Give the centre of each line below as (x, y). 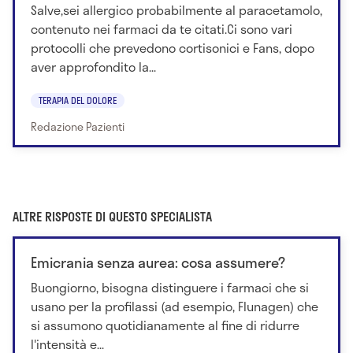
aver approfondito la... (93, 66)
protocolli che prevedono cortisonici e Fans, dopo (173, 47)
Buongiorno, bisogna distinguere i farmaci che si (170, 287)
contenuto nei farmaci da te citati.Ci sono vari (162, 28)
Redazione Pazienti (78, 126)
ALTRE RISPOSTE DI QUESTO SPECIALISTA (112, 216)
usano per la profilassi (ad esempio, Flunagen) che (175, 306)
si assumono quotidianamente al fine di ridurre (165, 325)
